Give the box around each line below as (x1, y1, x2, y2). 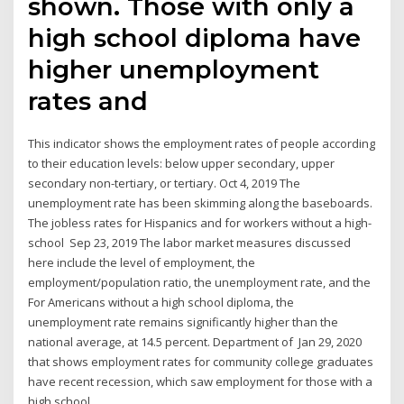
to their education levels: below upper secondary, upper (28, 155, 335, 172)
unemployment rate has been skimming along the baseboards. (28, 195, 373, 212)
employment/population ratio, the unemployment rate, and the (28, 274, 374, 291)
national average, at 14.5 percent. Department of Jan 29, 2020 (28, 334, 363, 351)
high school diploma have (28, 23, 362, 54)
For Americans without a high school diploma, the (28, 294, 295, 311)
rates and (28, 86, 149, 117)
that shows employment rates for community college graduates (28, 353, 374, 371)
